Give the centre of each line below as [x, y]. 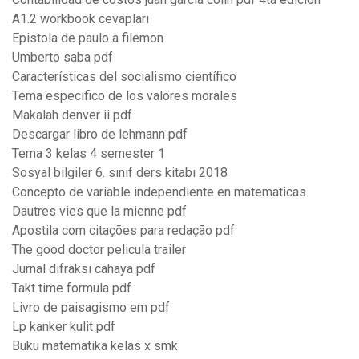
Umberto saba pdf [63, 58]
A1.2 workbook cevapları [81, 19]
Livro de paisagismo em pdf [91, 308]
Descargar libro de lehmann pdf [100, 135]
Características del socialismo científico [124, 77]
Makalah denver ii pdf [72, 115]
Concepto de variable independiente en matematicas [159, 192]
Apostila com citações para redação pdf [123, 231]
